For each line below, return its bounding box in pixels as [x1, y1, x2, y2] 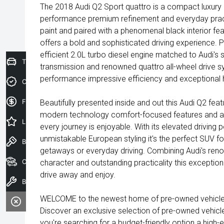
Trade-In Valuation [22, 57, 78, 65]
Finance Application [22, 97, 83, 105]
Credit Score [22, 77, 61, 85]
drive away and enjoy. [40, 170, 115, 179]
